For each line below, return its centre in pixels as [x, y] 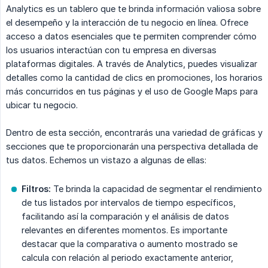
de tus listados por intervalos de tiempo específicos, [129, 203]
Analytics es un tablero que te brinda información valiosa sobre [133, 9]
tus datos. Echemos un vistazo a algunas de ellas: [106, 160]
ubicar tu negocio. [42, 105]
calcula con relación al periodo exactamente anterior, [127, 258]
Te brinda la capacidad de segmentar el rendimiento [156, 189]
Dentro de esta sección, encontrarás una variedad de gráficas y [134, 133]
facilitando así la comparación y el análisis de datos [125, 217]
